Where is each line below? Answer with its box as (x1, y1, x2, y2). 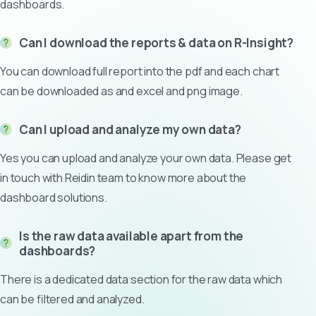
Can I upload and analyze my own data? (19, 121, 241, 138)
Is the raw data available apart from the (19, 227, 244, 244)
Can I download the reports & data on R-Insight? (19, 34, 294, 51)
